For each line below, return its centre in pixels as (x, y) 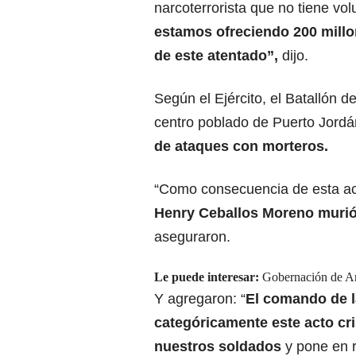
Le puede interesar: (207, 277)
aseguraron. (192, 237)
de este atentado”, (218, 56)
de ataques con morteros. (241, 147)
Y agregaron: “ (200, 299)
